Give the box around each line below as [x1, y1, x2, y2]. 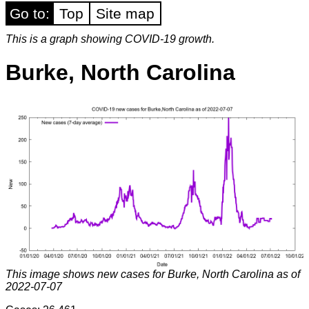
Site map [96, 6, 154, 21]
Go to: [10, 6, 50, 21]
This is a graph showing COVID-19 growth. [6, 33, 215, 45]
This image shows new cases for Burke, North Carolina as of [6, 268, 300, 280]
